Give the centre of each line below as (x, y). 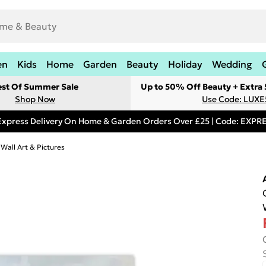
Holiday (185, 64)
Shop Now (35, 99)
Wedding (232, 64)
